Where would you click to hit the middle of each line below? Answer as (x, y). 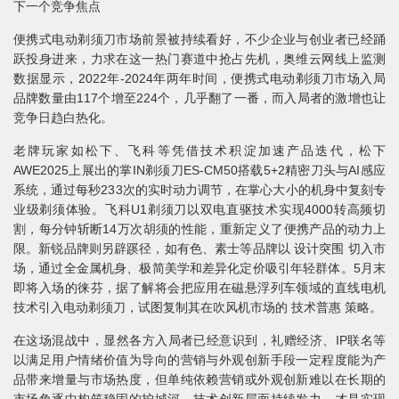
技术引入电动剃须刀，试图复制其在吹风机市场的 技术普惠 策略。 (198, 308)
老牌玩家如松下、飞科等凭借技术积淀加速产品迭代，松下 (199, 151)
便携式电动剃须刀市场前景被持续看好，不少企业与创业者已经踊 (199, 40)
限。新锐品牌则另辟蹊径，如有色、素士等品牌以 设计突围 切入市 (199, 249)
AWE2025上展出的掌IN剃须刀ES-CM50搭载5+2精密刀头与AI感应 (199, 171)
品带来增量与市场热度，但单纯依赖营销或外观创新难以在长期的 (199, 380)
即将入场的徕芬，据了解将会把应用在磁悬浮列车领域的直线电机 (199, 288)
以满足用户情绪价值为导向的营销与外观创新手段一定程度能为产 (199, 360)
